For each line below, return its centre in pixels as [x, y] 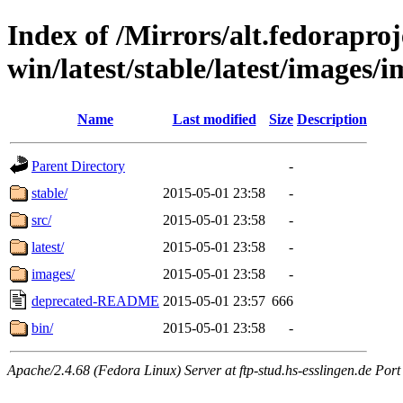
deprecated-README [95, 300]
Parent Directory [78, 166]
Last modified [214, 119]
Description [332, 119]
